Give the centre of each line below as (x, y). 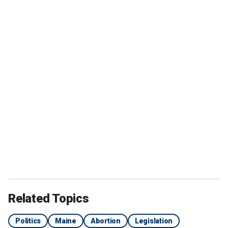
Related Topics (49, 198)
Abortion (105, 221)
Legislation (153, 221)
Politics (28, 221)
